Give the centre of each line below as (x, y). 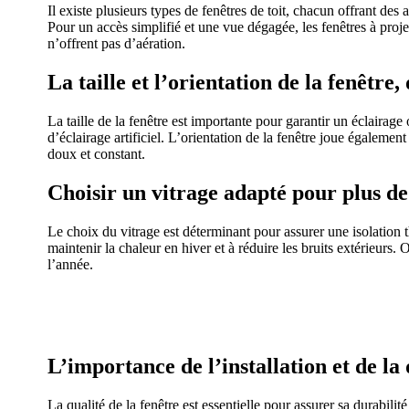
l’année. (70, 264)
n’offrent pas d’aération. (116, 43)
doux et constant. (96, 153)
